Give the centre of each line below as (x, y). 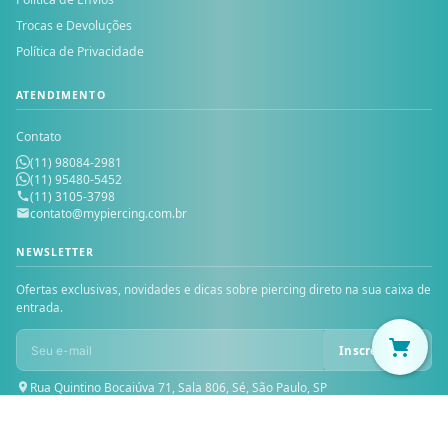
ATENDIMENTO (61, 95)
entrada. (39, 307)
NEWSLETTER (55, 252)
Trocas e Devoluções (74, 25)
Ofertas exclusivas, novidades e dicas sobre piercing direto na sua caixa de (223, 289)
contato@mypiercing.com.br (108, 213)
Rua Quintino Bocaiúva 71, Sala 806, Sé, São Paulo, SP (178, 387)
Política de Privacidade (80, 51)
